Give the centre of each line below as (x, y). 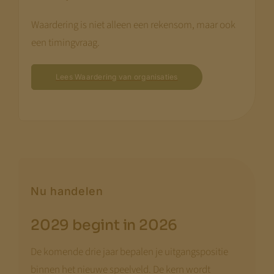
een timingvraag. (65, 43)
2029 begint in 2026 (104, 225)
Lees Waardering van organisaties (117, 76)
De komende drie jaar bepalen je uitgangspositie (129, 252)
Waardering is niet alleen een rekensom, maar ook (133, 25)
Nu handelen (67, 191)
